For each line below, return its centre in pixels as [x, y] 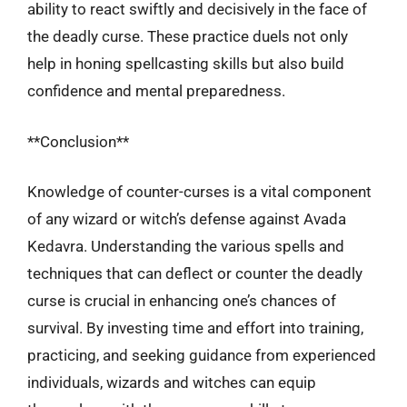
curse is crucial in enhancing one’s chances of [182, 301]
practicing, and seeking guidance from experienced [202, 355]
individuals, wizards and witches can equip [172, 382]
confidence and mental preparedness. [156, 91]
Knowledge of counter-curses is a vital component [199, 192]
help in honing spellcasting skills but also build [186, 64]
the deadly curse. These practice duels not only [188, 36]
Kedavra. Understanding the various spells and [186, 246]
